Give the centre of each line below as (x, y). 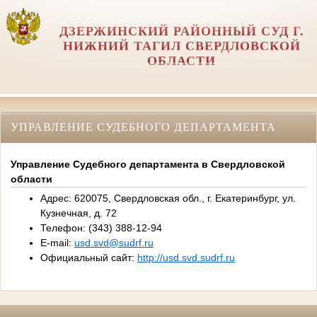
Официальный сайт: (89, 258)
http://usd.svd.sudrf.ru (186, 258)
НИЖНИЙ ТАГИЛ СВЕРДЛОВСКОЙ (181, 46)
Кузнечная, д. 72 (79, 213)
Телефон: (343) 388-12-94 (101, 228)
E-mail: (57, 243)
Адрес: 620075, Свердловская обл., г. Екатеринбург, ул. (168, 198)
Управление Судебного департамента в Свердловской (148, 165)
